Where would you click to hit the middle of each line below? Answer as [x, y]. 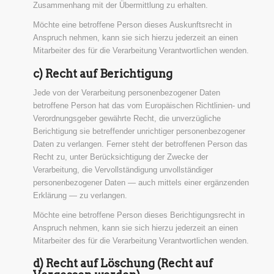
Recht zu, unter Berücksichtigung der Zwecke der [120, 157]
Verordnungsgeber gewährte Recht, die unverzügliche [127, 118]
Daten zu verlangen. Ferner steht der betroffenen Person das [140, 144]
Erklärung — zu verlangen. [80, 195]
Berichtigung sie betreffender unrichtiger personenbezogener [139, 131]
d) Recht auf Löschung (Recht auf [123, 263]
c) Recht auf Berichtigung [102, 73]
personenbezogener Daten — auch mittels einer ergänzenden [141, 182]
